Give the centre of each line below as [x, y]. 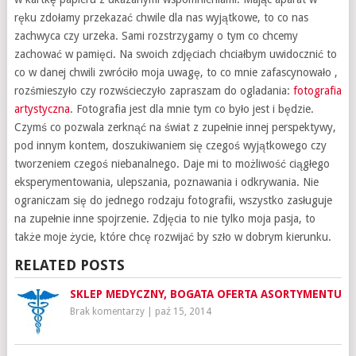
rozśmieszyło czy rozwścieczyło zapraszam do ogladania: [153, 91]
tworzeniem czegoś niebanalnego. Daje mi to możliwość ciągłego [172, 164]
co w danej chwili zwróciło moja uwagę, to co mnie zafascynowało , [176, 72]
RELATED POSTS [69, 265]
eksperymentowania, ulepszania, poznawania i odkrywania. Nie [166, 182]
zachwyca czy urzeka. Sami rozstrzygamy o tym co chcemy [156, 36]
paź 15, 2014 [183, 311]
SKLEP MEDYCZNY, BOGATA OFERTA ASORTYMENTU [205, 294]
